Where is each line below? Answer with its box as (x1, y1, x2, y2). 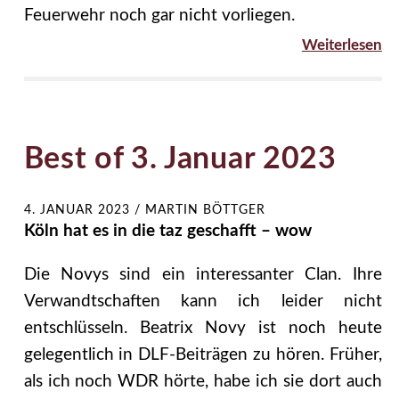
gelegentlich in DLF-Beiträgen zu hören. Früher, (23, 346, 382, 363)
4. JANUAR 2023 (23, 203, 130, 216)
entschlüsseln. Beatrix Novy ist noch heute (23, 319, 382, 337)
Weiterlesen (301, 37, 382, 53)
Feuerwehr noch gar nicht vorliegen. (23, 6, 295, 24)
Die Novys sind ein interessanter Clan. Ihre (23, 265, 382, 283)
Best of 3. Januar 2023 (23, 143, 337, 175)
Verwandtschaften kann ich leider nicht (23, 292, 382, 310)
